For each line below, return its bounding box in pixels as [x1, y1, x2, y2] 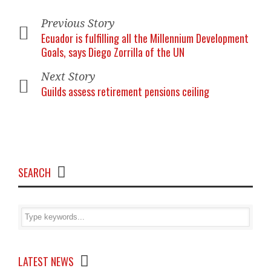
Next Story [41, 70, 96, 83]
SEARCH [18, 165, 51, 180]
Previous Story [41, 17, 115, 30]
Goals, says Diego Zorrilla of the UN [41, 44, 184, 60]
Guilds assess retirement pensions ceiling [41, 83, 209, 99]
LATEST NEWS [18, 253, 74, 269]
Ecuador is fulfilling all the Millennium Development [41, 30, 249, 46]
